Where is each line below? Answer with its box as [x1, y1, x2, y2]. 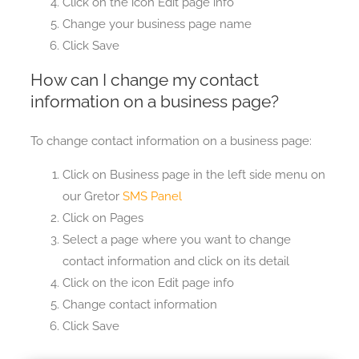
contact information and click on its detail [62, 254, 289, 269]
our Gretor [62, 189, 123, 204]
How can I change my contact [30, 70, 259, 91]
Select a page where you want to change [62, 232, 291, 248]
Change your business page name [62, 17, 252, 32]
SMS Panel [122, 189, 182, 204]
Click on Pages [62, 211, 143, 226]
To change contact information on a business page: [30, 134, 312, 149]
